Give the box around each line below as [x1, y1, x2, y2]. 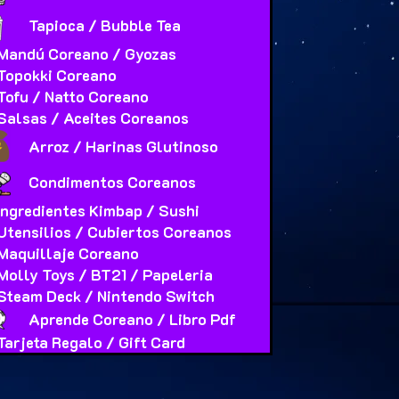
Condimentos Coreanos [28, 172, 197, 192]
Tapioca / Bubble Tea [28, 15, 182, 36]
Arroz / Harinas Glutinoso [28, 136, 219, 157]
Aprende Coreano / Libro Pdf [28, 309, 237, 330]
